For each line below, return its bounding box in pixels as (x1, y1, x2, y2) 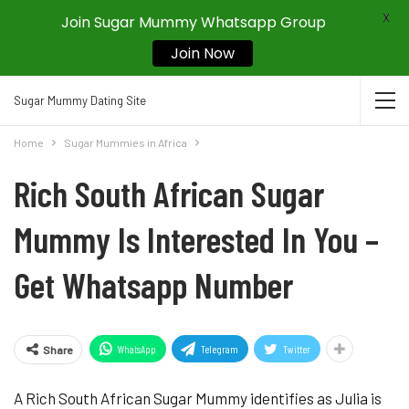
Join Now (170, 43, 235, 64)
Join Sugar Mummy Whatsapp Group (60, 12, 326, 33)
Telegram (201, 342, 238, 355)
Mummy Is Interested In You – (14, 217, 379, 260)
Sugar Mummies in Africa (64, 136, 187, 149)
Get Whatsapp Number (14, 263, 293, 306)
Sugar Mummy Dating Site (14, 93, 146, 108)
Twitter (283, 342, 310, 355)
